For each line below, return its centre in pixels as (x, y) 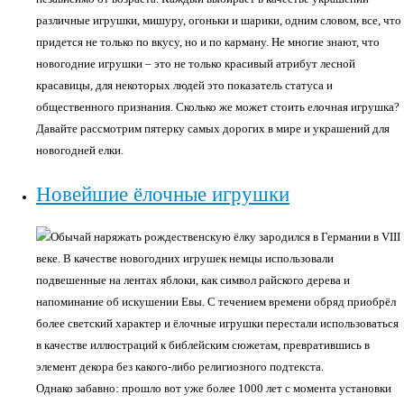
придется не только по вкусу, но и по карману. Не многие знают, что (208, 42)
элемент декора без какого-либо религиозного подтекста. (181, 367)
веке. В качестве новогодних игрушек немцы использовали (185, 258)
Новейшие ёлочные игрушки (163, 194)
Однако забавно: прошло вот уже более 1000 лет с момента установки (214, 388)
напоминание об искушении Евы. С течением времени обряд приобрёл (216, 302)
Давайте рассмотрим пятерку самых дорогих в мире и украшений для (213, 129)
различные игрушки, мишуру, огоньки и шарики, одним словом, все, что (219, 20)
